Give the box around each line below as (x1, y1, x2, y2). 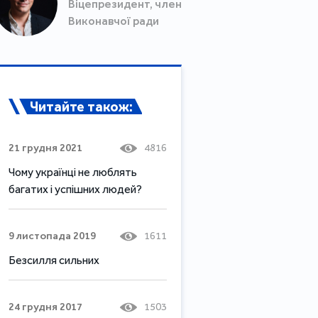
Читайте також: (30, 97, 133, 115)
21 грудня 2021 (9, 141, 82, 154)
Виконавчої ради (68, 14, 159, 28)
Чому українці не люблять (9, 165, 137, 179)
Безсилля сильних (9, 253, 99, 267)
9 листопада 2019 (9, 229, 96, 242)
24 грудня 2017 (9, 300, 82, 313)
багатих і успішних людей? (9, 182, 142, 196)
